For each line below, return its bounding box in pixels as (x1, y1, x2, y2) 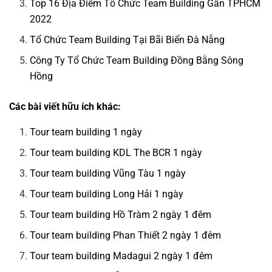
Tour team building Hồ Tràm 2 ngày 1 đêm (30, 209, 212, 221)
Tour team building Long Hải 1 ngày (30, 188, 184, 200)
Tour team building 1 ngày (30, 126, 143, 138)
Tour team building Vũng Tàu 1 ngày (30, 168, 186, 180)
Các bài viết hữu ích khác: (9, 101, 121, 113)
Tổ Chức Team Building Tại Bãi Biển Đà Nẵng (30, 34, 225, 46)
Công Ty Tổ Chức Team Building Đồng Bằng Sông (30, 55, 244, 67)
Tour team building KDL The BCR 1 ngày (30, 147, 203, 159)
